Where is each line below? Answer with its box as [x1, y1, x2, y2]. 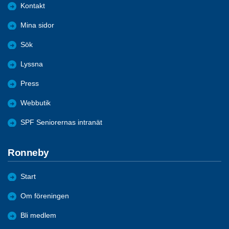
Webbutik [20, 99, 51, 107]
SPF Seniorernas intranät [20, 118, 102, 126]
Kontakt [20, 2, 45, 10]
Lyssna [20, 60, 43, 68]
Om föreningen [20, 192, 69, 200]
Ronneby [8, 147, 49, 158]
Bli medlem [20, 212, 56, 220]
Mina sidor [20, 21, 54, 29]
